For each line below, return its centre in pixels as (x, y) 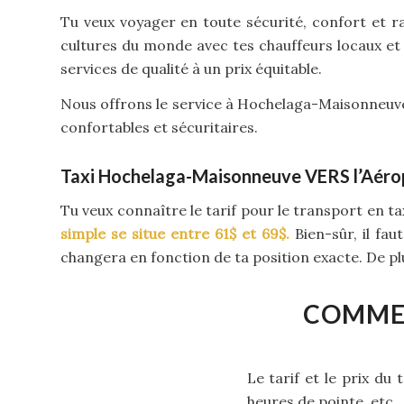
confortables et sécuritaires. (159, 128)
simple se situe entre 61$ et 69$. (175, 233)
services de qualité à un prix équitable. (191, 68)
